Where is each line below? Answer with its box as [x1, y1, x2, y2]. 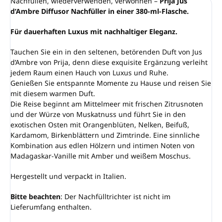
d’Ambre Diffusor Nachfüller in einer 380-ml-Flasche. [10, 6, 189, 16]
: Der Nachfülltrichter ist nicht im [60, 191, 170, 201]
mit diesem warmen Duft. [10, 88, 95, 98]
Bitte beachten [10, 191, 60, 201]
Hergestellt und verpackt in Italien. [10, 171, 126, 181]
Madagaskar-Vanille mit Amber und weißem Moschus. [10, 151, 191, 161]
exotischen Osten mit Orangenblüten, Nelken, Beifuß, [10, 119, 189, 129]
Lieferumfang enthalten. [10, 202, 92, 212]
